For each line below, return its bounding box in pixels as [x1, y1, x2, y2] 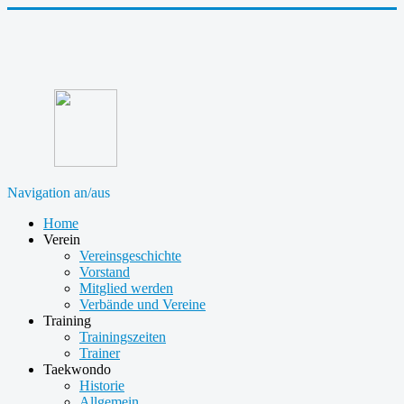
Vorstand [79, 264, 130, 280]
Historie [79, 378, 124, 393]
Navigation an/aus [7, 185, 110, 200]
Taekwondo [43, 362, 111, 377]
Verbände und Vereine [79, 297, 206, 312]
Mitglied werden [79, 280, 173, 296]
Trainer [79, 345, 120, 361]
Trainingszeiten [79, 329, 166, 344]
